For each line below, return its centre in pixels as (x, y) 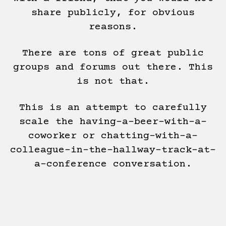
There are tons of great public (113, 53)
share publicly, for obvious (113, 13)
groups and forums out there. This (113, 67)
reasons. (113, 27)
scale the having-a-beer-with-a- (113, 122)
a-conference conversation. (113, 164)
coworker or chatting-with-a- (113, 136)
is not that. (113, 81)
